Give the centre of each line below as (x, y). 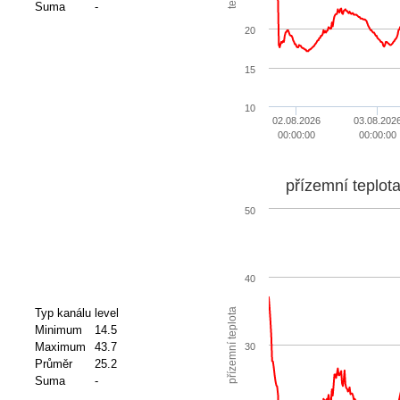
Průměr (53, 363)
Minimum (58, 329)
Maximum (60, 346)
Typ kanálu (62, 312)
